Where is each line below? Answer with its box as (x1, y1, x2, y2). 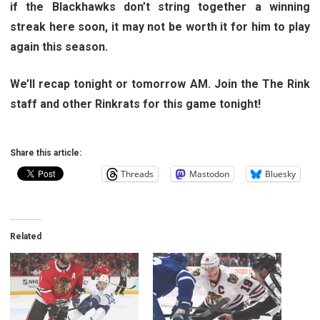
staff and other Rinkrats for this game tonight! (10, 96, 261, 111)
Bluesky (265, 167, 296, 180)
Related (10, 231, 41, 241)
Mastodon (189, 167, 229, 180)
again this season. (10, 39, 108, 54)
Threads (121, 167, 154, 180)
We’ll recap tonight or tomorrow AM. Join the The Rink (10, 76, 310, 91)
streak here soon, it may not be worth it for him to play (10, 19, 310, 34)
